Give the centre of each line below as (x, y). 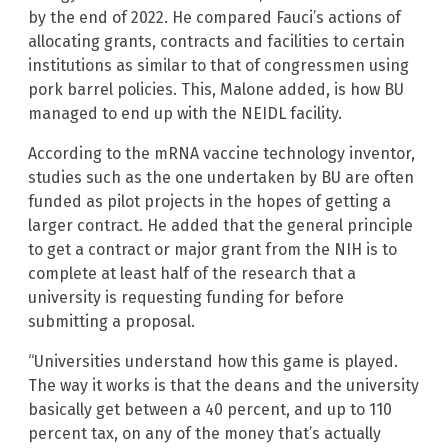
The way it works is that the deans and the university (223, 386)
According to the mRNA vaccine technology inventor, (221, 154)
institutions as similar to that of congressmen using (218, 66)
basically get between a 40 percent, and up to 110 (210, 410)
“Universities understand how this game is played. (213, 362)
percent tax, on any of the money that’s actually (204, 434)
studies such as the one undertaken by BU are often (221, 178)
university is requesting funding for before (186, 298)
